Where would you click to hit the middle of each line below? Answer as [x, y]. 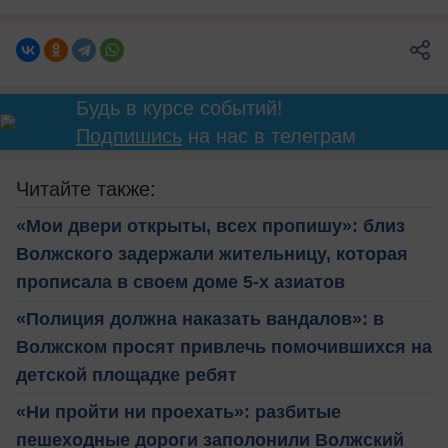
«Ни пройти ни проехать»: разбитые [178, 411]
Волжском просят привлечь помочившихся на [224, 346]
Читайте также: [86, 188]
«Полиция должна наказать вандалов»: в [200, 318]
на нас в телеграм [268, 135]
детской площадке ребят [126, 374]
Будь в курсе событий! [179, 107]
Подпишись [128, 135]
